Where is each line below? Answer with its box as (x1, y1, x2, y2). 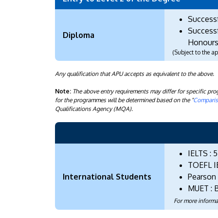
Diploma (63, 30, 94, 40)
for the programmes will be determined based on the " (55, 96, 193, 104)
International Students (63, 171, 151, 182)
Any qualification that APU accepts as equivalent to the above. (55, 70, 214, 77)
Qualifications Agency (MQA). (55, 105, 133, 112)
